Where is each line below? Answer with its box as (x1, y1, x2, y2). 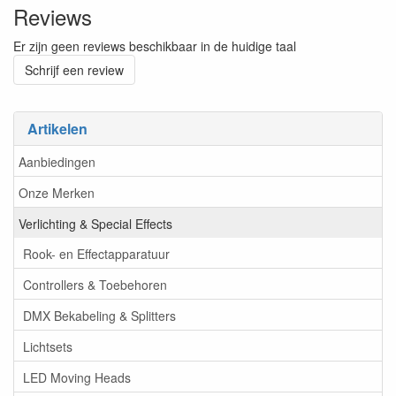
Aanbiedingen (19, 152, 95, 171)
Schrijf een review (25, 61, 124, 79)
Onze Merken (19, 183, 95, 202)
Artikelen (27, 118, 88, 139)
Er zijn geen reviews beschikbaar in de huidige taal (13, 37, 296, 55)
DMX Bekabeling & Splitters (23, 306, 176, 324)
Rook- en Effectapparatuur (23, 244, 170, 263)
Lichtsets (23, 337, 72, 355)
